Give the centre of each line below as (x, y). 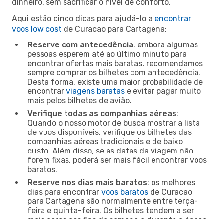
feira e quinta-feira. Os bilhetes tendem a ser (111, 210)
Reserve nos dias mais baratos (87, 182)
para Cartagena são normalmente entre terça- (113, 201)
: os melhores (171, 182)
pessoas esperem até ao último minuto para (107, 54)
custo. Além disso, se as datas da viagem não (110, 151)
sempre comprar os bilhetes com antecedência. (114, 72)
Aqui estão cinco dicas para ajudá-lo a (83, 18)
